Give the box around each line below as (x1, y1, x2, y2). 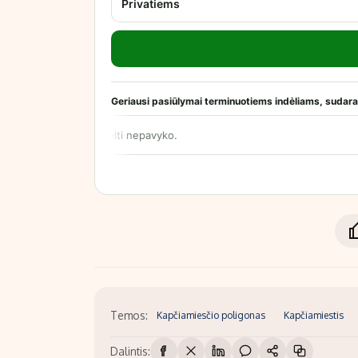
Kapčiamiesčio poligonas (157, 308, 266, 321)
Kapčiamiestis (283, 308, 344, 321)
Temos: (110, 308, 148, 322)
